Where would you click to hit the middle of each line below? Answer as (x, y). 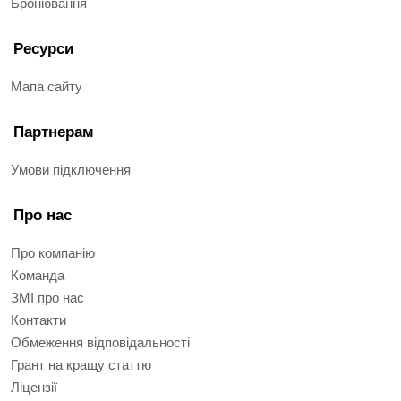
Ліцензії (34, 387)
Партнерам (54, 132)
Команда (38, 275)
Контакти (38, 320)
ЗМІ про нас (47, 298)
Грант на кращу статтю (81, 365)
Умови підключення (71, 170)
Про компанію (53, 253)
